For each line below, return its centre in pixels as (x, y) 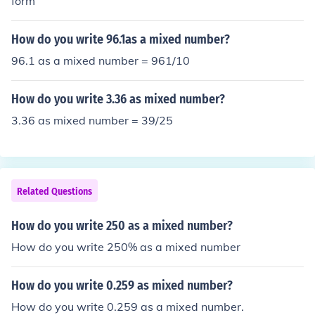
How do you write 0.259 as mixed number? (122, 285)
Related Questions (54, 192)
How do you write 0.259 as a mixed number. (128, 307)
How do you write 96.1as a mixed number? (121, 39)
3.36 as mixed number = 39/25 (92, 120)
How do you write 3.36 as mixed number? (118, 99)
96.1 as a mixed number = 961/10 (101, 60)
